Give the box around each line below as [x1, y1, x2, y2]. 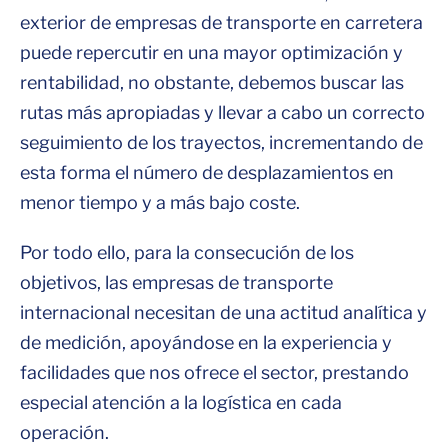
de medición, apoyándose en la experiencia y [20, 332, 392, 353]
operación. [20, 422, 109, 443]
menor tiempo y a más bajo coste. [20, 192, 300, 213]
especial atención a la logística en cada [20, 392, 342, 413]
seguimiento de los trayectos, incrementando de [20, 132, 423, 153]
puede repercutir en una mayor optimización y [20, 42, 403, 63]
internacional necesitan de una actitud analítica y [20, 302, 427, 323]
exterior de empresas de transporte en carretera [20, 12, 423, 33]
